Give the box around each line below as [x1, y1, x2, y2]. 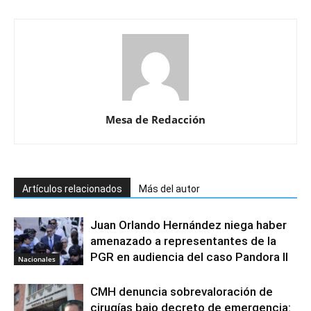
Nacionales [18, 254, 56, 264]
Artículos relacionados [22, 183, 122, 195]
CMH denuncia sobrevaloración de [90, 285, 273, 299]
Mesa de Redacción [106, 112, 205, 127]
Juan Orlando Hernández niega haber [90, 218, 287, 233]
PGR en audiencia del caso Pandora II [90, 250, 288, 264]
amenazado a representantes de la [90, 234, 276, 249]
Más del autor [139, 183, 200, 195]
